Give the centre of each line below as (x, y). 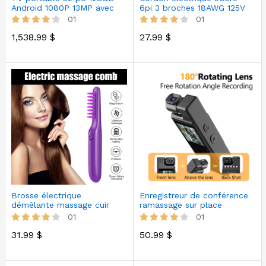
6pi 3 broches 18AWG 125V (192, 7)
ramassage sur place (180, 205)
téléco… (27, 17)
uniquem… (160, 215)
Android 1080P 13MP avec (62, 7)
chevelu (26, 215)
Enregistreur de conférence (194, 196)
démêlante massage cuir (60, 205)
